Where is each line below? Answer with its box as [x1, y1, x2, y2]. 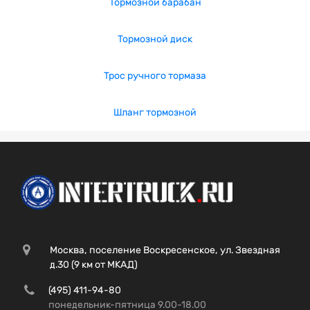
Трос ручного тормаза [104, 70, 206, 82]
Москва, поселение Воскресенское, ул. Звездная [49, 244, 280, 256]
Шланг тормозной [113, 107, 197, 118]
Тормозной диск [118, 33, 192, 45]
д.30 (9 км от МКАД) [49, 259, 138, 271]
